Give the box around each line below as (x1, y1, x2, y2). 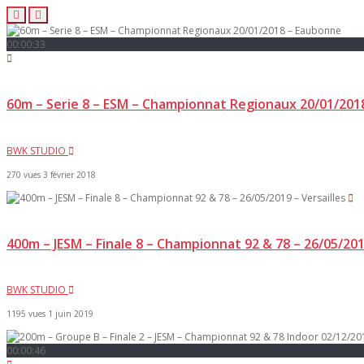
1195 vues (6, 308, 45, 320)
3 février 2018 (43, 168, 96, 180)
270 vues (6, 168, 41, 180)
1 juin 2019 (48, 308, 93, 320)
